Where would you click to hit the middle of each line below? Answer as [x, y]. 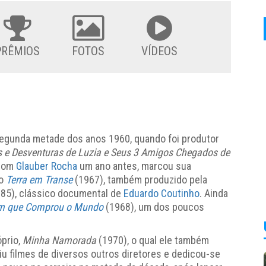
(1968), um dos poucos [155, 207]
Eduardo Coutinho [161, 193]
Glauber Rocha [47, 166]
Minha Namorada [61, 240]
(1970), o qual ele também [154, 240]
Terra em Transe [40, 179]
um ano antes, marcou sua [134, 166]
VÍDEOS [160, 51]
